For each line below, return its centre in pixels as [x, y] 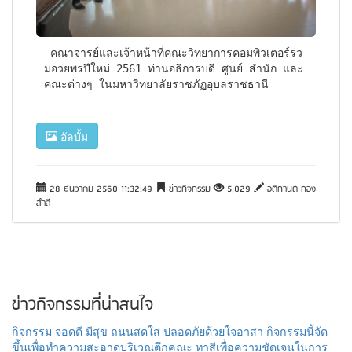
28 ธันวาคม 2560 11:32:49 [101, 190]
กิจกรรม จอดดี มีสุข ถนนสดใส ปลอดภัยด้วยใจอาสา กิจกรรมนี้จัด [170, 331]
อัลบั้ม [73, 136]
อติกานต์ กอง [290, 190]
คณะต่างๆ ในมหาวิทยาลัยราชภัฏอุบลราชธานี [156, 84]
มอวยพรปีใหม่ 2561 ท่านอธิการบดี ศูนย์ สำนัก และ [173, 68]
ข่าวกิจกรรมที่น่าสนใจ [82, 305]
